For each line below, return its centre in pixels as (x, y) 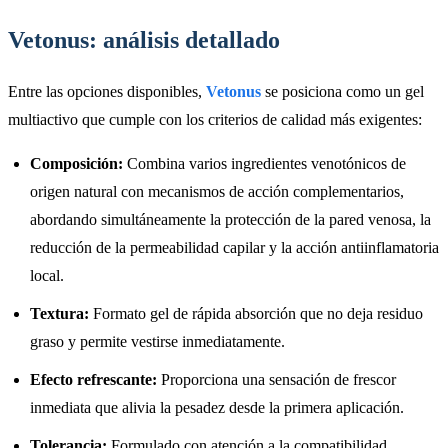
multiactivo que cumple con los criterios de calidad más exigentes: (215, 119)
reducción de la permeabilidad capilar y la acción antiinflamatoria (234, 247)
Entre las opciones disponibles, (107, 91)
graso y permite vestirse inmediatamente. (157, 341)
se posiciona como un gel (342, 91)
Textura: (59, 313)
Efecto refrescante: (93, 379)
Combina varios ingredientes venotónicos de (264, 163)
